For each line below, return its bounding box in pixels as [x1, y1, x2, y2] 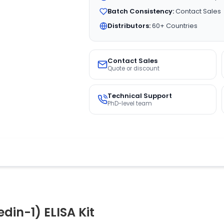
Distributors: [107, 21, 150, 30]
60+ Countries [150, 21, 197, 30]
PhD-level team [107, 99, 152, 107]
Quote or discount [107, 64, 159, 72]
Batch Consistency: [107, 6, 174, 16]
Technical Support [107, 91, 172, 100]
